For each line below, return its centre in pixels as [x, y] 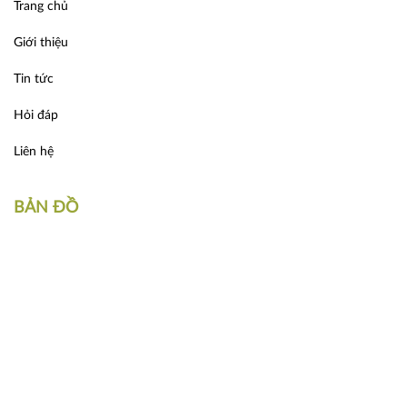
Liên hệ [34, 152]
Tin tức [34, 79]
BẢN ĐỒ [46, 208]
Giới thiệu [41, 43]
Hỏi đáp [36, 116]
